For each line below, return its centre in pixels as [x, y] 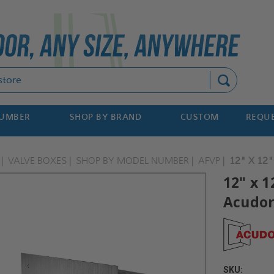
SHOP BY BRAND [106, 117]
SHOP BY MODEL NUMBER [133, 161]
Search [103, 74]
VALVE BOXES [38, 161]
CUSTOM [199, 117]
